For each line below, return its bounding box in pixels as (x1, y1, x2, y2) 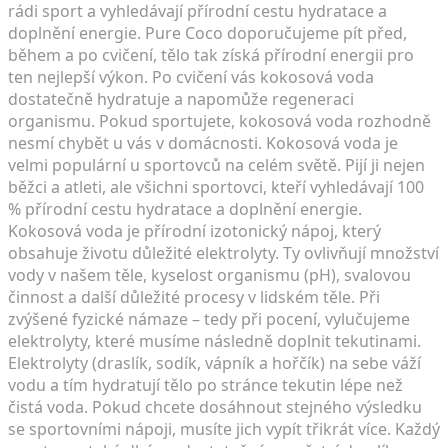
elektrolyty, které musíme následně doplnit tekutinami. (8, 329, 421, 352)
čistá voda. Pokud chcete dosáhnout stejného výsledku (8, 395, 422, 418)
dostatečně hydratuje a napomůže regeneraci (8, 87, 354, 110)
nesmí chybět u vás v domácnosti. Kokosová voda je (8, 131, 398, 154)
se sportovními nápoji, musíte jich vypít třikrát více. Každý (8, 417, 440, 440)
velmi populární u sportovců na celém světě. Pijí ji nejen (8, 153, 425, 176)
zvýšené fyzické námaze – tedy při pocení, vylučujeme (8, 307, 410, 330)
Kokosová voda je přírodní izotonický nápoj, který (8, 219, 381, 242)
